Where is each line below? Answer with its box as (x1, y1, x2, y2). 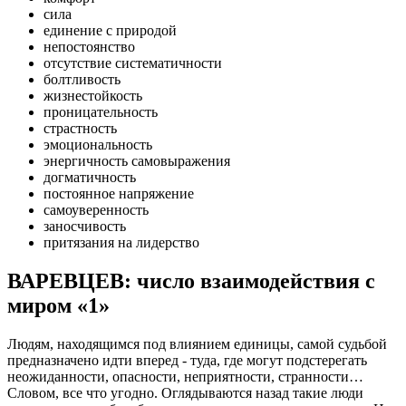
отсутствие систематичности (43, 55, 222, 72)
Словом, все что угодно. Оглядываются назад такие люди (7, 385, 363, 401)
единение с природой (43, 23, 177, 39)
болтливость (43, 72, 121, 88)
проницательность (43, 104, 158, 121)
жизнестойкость (43, 88, 142, 104)
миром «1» (7, 294, 110, 318)
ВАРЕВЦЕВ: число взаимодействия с (7, 269, 375, 294)
